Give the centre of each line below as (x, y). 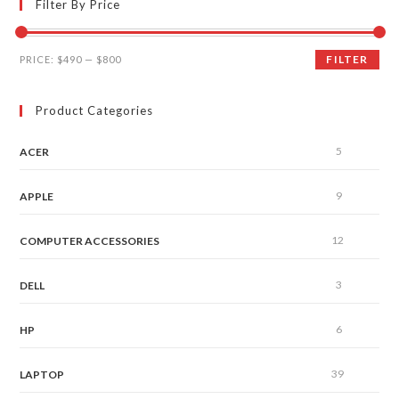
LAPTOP (42, 375)
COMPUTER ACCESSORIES (90, 241)
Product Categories (95, 111)
